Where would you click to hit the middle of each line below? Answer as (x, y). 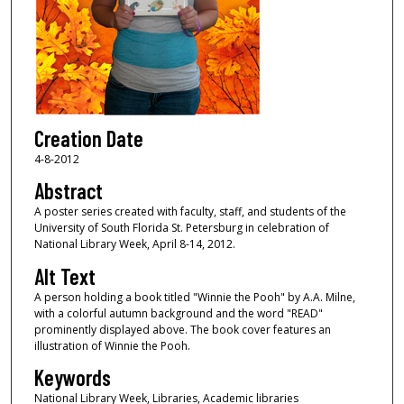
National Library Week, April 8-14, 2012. (134, 244)
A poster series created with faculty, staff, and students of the (190, 212)
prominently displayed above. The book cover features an (182, 329)
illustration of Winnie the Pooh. (112, 345)
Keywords (72, 378)
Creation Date (88, 138)
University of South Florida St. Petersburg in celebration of (181, 228)
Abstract (68, 191)
